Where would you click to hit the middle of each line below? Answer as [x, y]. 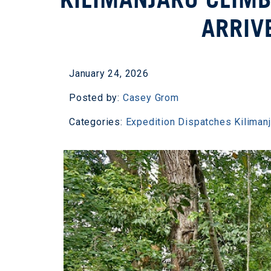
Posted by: [96, 98]
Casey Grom [151, 98]
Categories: [97, 122]
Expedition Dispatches [178, 122]
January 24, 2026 [109, 73]
